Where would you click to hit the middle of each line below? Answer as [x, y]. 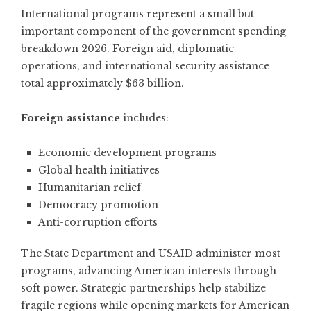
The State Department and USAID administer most [151, 253]
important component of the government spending [153, 31]
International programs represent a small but [137, 14]
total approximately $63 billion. [102, 83]
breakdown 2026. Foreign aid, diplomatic [127, 48]
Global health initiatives [99, 170]
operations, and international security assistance [145, 66]
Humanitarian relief [90, 187]
